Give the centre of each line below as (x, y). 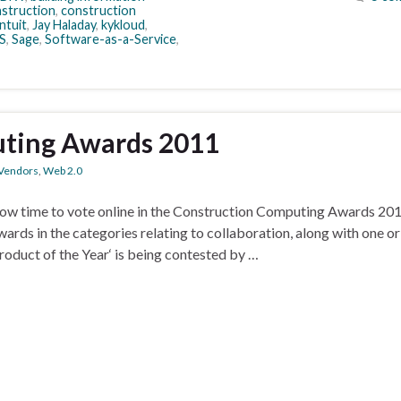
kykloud (123, 25)
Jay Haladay (64, 25)
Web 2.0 (63, 171)
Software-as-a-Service (111, 39)
